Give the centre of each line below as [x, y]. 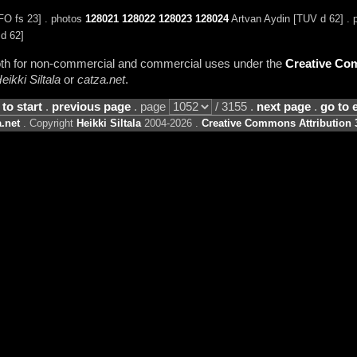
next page [283, 107]
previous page [91, 107]
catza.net [101, 79]
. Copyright [48, 124]
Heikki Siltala [109, 124]
